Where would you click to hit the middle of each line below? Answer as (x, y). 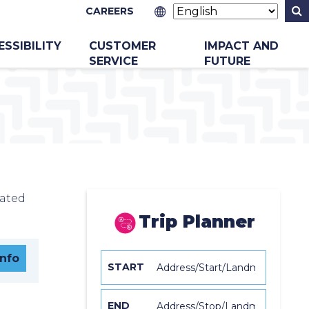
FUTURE (227, 61)
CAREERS (110, 11)
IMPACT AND (241, 46)
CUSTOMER (122, 46)
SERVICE (113, 61)
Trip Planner (197, 222)
